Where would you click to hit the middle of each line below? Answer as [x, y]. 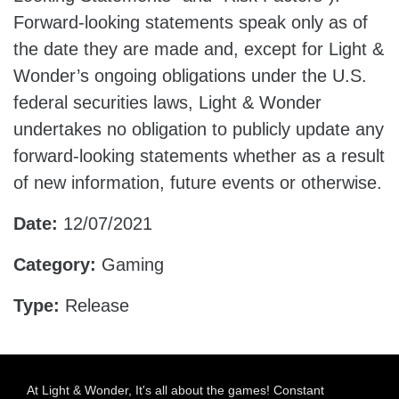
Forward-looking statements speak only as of [191, 22]
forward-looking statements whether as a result [199, 156]
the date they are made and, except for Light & [199, 49]
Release [94, 305]
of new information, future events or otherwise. [198, 183]
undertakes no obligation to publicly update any [199, 129]
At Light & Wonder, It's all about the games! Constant [175, 390]
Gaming [130, 265]
